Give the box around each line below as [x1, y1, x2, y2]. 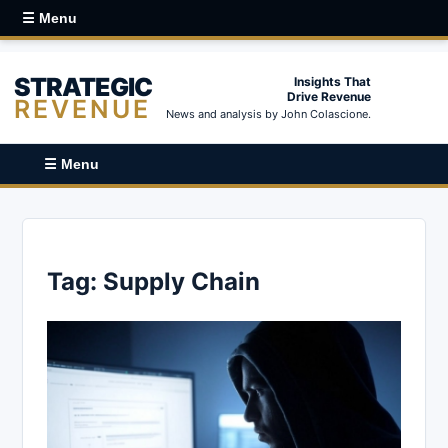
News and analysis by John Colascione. [166, 107, 371, 121]
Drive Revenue [287, 89, 371, 104]
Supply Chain [103, 266, 260, 296]
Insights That [294, 74, 371, 89]
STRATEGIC [14, 71, 152, 102]
